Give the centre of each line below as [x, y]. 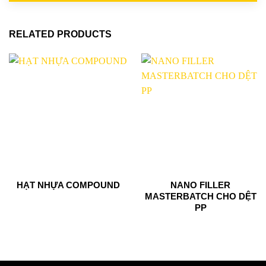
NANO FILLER [200, 185]
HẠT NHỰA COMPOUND [68, 185]
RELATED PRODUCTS [60, 34]
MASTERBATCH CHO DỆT [200, 196]
